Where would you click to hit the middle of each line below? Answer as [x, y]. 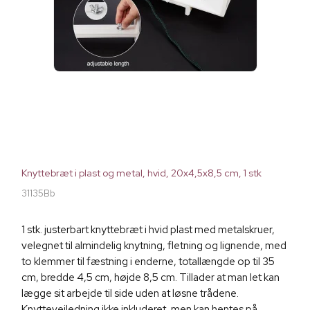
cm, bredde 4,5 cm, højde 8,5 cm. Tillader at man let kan [151, 278]
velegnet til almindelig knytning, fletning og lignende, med [154, 246]
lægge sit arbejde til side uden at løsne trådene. [130, 294]
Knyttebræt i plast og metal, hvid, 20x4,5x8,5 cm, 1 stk [142, 173]
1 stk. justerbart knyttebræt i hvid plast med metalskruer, [148, 230]
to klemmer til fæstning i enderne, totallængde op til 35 [148, 262]
